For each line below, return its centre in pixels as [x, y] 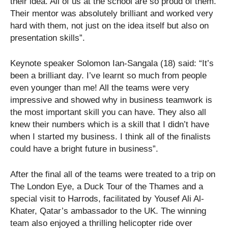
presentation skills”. [48, 38]
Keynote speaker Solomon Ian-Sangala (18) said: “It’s [112, 63]
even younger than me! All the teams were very [100, 88]
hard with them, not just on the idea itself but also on [109, 25]
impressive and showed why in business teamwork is [111, 100]
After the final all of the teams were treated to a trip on [113, 174]
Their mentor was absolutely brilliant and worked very [112, 13]
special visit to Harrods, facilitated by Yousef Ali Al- [107, 198]
